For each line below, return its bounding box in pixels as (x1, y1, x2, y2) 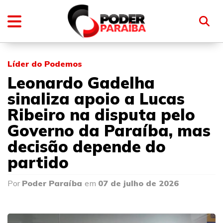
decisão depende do (7, 136, 166, 156)
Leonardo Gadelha (7, 73, 155, 93)
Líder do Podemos (7, 59, 82, 69)
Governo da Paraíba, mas (7, 120, 211, 140)
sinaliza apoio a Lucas (7, 89, 185, 109)
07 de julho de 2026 (98, 178, 179, 188)
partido (7, 152, 69, 172)
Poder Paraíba (22, 178, 85, 188)
